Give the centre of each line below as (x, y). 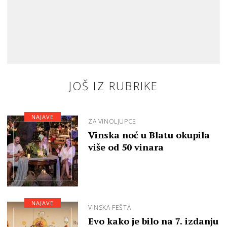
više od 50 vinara (126, 147)
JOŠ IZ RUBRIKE (113, 86)
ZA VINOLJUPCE (112, 122)
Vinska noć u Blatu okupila (149, 135)
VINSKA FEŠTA (110, 208)
